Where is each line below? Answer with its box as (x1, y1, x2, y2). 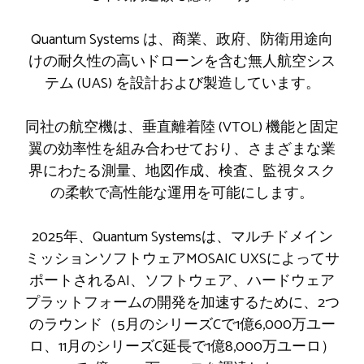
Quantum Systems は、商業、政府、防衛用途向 (31, 27, 333, 52)
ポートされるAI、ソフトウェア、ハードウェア (29, 268, 335, 293)
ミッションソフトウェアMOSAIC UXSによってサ (24, 246, 340, 271)
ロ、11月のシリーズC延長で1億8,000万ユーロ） (28, 334, 336, 359)
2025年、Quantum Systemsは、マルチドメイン (31, 224, 333, 249)
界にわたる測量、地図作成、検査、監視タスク (28, 158, 336, 184)
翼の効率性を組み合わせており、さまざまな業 (28, 136, 336, 162)
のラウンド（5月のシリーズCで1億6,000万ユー (28, 312, 336, 337)
